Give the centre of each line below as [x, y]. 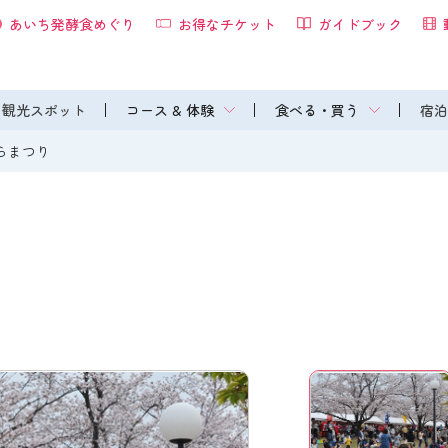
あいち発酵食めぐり [72, 23]
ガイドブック [360, 23]
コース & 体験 [169, 110]
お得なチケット [227, 23]
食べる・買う [316, 110]
